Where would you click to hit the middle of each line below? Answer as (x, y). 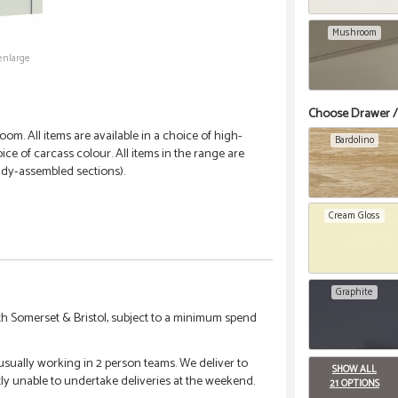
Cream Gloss (354, 216)
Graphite (354, 292)
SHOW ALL (354, 370)
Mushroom (354, 32)
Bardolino (354, 140)
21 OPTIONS (354, 384)
